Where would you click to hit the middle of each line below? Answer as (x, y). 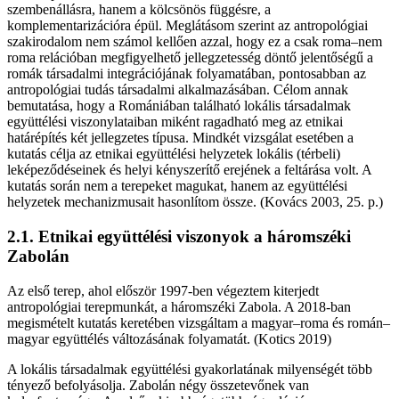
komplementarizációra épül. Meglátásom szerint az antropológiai (187, 26)
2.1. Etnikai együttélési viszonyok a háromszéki (179, 236)
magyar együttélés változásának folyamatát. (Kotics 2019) (169, 338)
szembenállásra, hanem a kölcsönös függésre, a (139, 10)
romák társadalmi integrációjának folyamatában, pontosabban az (187, 74)
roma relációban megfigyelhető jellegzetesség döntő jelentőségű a (190, 58)
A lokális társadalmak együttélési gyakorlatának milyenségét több (190, 369)
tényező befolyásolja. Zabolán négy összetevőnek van (158, 385)
